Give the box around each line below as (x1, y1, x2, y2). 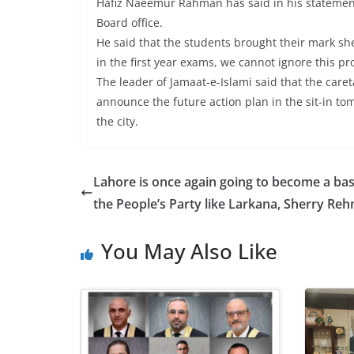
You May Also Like (101, 237, 277, 266)
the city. (96, 114, 138, 130)
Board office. (96, 15, 163, 31)
